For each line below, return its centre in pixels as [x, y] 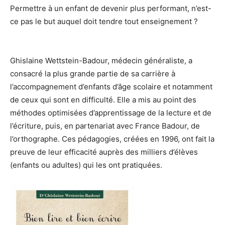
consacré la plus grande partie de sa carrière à [93, 74]
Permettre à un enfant [50, 8]
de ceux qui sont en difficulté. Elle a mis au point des [103, 100]
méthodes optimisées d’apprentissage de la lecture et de [111, 113]
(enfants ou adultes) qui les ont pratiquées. [86, 165]
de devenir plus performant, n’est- [151, 8]
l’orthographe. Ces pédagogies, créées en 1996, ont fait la [112, 139]
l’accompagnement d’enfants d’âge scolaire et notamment [111, 87]
